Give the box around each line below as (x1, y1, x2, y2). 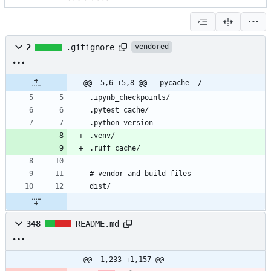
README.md (76, 218, 119, 229)
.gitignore (66, 42, 114, 52)
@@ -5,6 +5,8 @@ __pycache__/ (83, 78, 202, 87)
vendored (135, 42, 169, 51)
